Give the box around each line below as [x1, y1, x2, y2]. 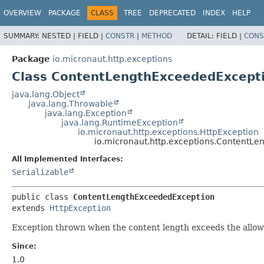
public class [12, 192, 73, 202]
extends [12, 203, 49, 213]
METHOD [141, 31, 172, 40]
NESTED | [42, 31, 78, 40]
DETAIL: [187, 31, 216, 40]
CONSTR [105, 31, 134, 40]
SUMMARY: [4, 31, 42, 40]
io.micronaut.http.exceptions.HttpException [78, 127, 259, 137]
